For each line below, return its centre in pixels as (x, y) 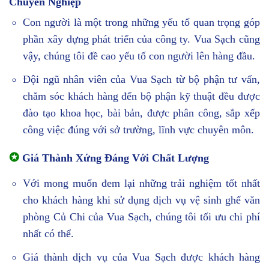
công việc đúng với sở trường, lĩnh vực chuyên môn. (139, 129)
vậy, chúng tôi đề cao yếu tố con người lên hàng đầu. (139, 56)
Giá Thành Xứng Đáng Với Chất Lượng (114, 158)
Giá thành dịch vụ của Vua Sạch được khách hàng (141, 257)
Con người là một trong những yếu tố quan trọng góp (141, 22)
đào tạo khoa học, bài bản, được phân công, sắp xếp (141, 113)
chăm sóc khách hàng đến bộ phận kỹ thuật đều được (141, 96)
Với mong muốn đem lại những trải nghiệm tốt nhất (141, 183)
